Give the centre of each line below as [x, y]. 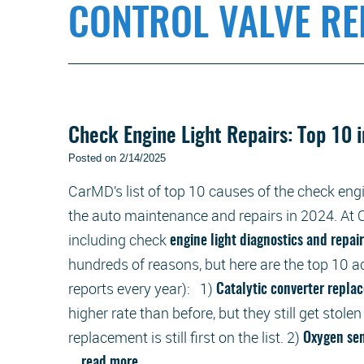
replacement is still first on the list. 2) [186, 337]
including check [119, 240]
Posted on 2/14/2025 [117, 158]
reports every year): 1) [141, 288]
